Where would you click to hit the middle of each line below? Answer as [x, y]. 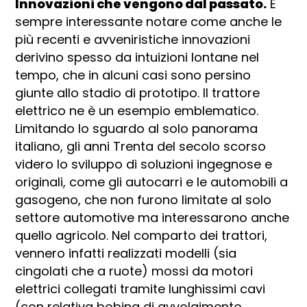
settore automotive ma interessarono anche [152, 218]
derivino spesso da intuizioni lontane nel [137, 58]
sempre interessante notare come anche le [149, 22]
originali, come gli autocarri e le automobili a [152, 182]
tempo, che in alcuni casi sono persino [133, 75]
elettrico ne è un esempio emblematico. [137, 111]
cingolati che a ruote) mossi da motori [134, 271]
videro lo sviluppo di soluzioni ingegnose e [144, 164]
